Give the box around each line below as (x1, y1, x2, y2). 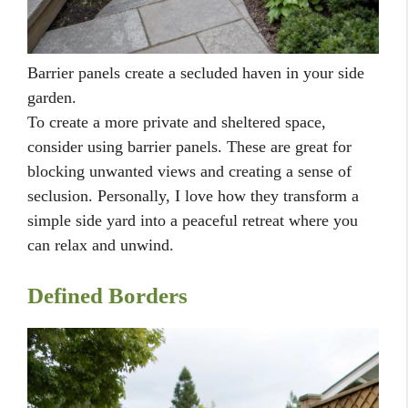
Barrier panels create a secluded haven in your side (27, 63, 364, 82)
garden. (27, 87, 76, 107)
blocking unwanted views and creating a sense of (27, 161, 352, 180)
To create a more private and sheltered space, (27, 112, 326, 131)
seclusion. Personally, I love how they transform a (27, 186, 359, 205)
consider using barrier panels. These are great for (27, 137, 352, 156)
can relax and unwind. (27, 235, 174, 254)
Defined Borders (27, 282, 188, 308)
